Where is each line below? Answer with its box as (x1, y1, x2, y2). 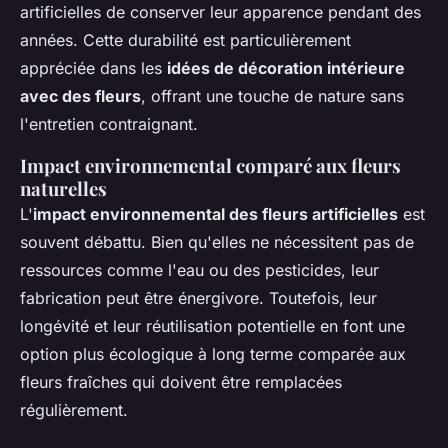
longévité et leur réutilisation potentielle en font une (20, 316, 405, 337)
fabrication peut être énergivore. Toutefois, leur (20, 288, 377, 309)
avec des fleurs (20, 86, 141, 107)
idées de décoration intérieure (167, 58, 405, 79)
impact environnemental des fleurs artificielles (33, 204, 398, 225)
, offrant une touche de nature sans (141, 86, 404, 107)
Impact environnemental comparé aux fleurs (20, 153, 401, 179)
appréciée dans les (20, 58, 167, 79)
